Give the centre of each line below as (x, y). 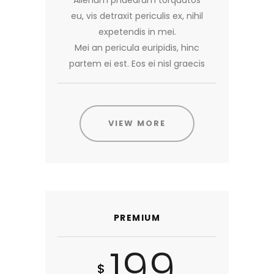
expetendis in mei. (137, 31)
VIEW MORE (137, 123)
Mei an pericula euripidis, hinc (137, 47)
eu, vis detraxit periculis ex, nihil (137, 16)
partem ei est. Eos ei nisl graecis (137, 63)
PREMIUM (137, 217)
